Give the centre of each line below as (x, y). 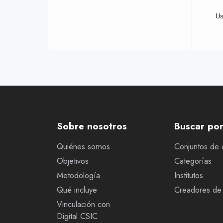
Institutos (189, 175)
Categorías (193, 161)
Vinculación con (83, 204)
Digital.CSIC (77, 216)
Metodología (78, 175)
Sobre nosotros (92, 126)
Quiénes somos (83, 146)
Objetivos (73, 161)
